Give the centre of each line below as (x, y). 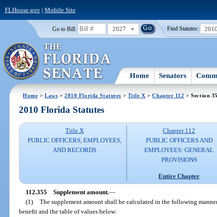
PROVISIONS (179, 160)
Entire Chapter (179, 176)
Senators (173, 75)
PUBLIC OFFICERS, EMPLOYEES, (74, 140)
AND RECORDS (74, 150)
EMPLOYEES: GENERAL (179, 150)
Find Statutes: (183, 29)
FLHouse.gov (22, 10)
